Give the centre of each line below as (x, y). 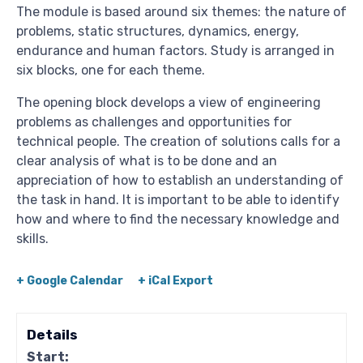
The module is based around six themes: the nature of (181, 12)
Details (53, 334)
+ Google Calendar (70, 281)
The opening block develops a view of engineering (169, 103)
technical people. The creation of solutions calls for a (178, 142)
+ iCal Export (175, 281)
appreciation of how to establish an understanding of (180, 181)
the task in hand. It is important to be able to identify (178, 200)
